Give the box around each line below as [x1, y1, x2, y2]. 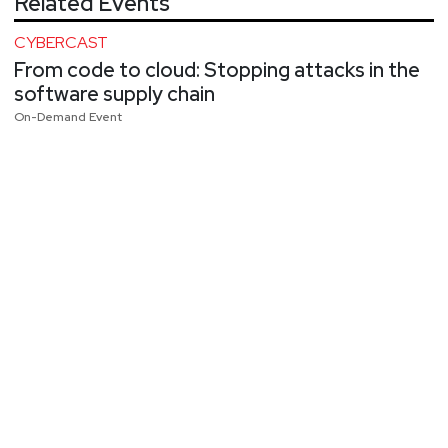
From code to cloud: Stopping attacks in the [14, 56, 420, 83]
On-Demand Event [14, 108, 122, 125]
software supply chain [14, 80, 215, 107]
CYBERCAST [14, 31, 108, 53]
